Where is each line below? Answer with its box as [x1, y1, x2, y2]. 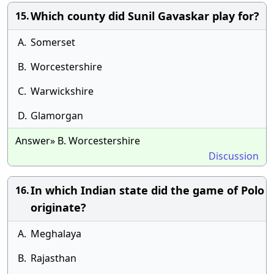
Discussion [209, 149, 259, 163]
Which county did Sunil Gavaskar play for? [31, 9, 259, 23]
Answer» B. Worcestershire [15, 134, 140, 147]
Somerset [31, 35, 75, 49]
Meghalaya [31, 227, 81, 240]
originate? [31, 200, 86, 215]
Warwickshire [31, 84, 94, 98]
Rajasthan [31, 251, 76, 265]
